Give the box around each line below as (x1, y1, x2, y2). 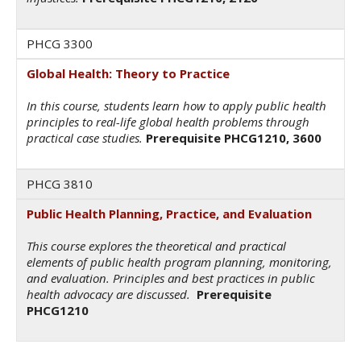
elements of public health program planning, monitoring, (27, 254, 332, 271)
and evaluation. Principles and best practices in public (27, 270, 315, 287)
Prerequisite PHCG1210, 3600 (146, 130, 322, 147)
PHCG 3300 (27, 35, 93, 52)
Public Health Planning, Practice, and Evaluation (27, 205, 312, 222)
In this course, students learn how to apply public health (27, 98, 326, 114)
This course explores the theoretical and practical (27, 238, 286, 255)
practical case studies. (27, 130, 146, 147)
